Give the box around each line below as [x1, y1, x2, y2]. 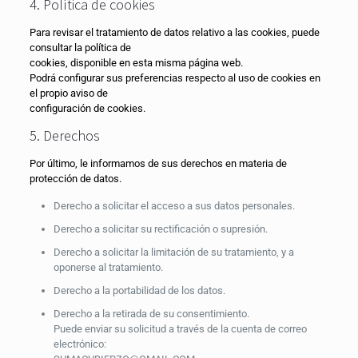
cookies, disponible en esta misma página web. [29, 57, 243, 69]
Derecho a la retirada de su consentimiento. [53, 308, 249, 320]
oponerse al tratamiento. [53, 261, 163, 273]
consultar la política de [29, 42, 131, 54]
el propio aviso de [29, 87, 108, 99]
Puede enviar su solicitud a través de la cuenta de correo [53, 323, 307, 335]
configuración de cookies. [29, 102, 145, 114]
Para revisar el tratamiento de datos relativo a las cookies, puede [29, 26, 320, 38]
